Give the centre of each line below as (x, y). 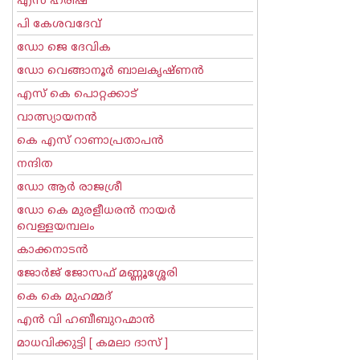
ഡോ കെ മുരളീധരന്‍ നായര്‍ (96, 211)
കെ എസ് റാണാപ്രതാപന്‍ (90, 141)
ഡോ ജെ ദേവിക (64, 48)
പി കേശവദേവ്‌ (59, 25)
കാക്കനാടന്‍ (53, 250)
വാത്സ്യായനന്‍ (57, 118)
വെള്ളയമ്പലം (56, 227)
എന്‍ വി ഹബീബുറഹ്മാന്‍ (86, 320)
